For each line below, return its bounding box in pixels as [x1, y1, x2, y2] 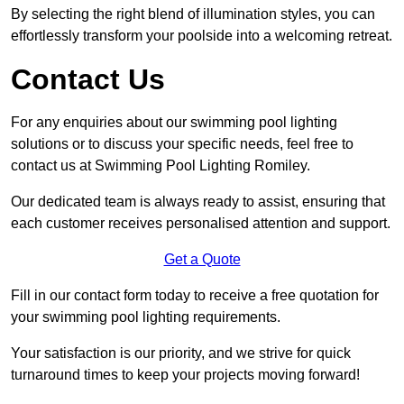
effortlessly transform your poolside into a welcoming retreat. [11, 27, 392, 43]
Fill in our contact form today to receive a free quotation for [11, 287, 379, 303]
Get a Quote [163, 251, 241, 267]
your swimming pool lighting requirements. [11, 308, 280, 325]
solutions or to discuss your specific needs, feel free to [11, 135, 353, 151]
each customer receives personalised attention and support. [11, 215, 390, 231]
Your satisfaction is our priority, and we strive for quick [11, 344, 351, 361]
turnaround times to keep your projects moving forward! [11, 366, 360, 382]
